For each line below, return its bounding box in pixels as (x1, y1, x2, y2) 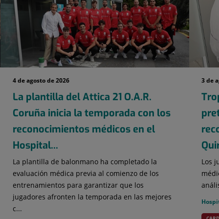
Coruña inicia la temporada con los (12, 106, 171, 120)
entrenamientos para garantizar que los (12, 180, 144, 190)
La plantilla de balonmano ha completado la (12, 156, 157, 166)
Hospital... (12, 138, 58, 152)
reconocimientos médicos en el (12, 122, 155, 136)
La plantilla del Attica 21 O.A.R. (12, 90, 152, 104)
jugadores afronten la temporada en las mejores (12, 192, 172, 201)
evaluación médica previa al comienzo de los (12, 168, 159, 178)
